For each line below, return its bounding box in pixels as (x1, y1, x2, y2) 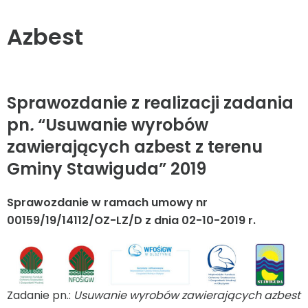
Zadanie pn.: (7, 287, 74, 304)
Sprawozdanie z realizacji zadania (7, 91, 294, 114)
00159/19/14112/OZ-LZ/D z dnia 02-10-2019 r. (7, 212, 256, 228)
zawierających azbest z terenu (7, 135, 263, 158)
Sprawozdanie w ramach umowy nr (7, 194, 208, 210)
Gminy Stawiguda (7, 157, 159, 180)
